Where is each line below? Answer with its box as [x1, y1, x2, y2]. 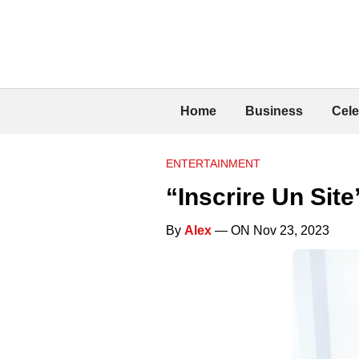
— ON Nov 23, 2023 [212, 223, 329, 237]
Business [245, 103, 303, 118]
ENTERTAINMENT [166, 156, 260, 170]
